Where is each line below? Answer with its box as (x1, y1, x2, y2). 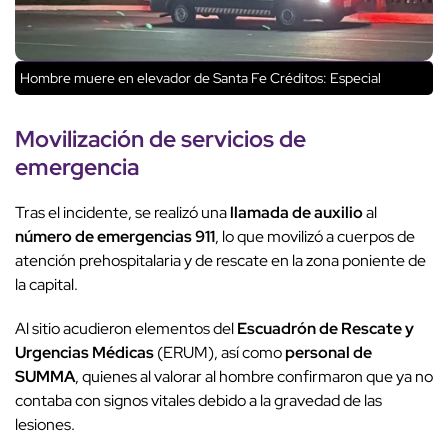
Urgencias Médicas (15, 342, 154, 364)
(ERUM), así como (154, 342, 285, 364)
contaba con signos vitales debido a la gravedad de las (15, 390, 382, 412)
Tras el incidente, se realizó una (15, 202, 230, 224)
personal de (285, 342, 372, 364)
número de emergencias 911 (15, 226, 215, 248)
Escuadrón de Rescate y (237, 318, 414, 340)
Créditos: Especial (267, 69, 381, 88)
